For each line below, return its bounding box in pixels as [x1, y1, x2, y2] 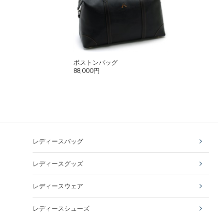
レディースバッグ [33, 138, 84, 145]
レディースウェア [33, 182, 84, 190]
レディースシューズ [33, 205, 90, 212]
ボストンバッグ [73, 59, 118, 66]
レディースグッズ [33, 160, 84, 167]
